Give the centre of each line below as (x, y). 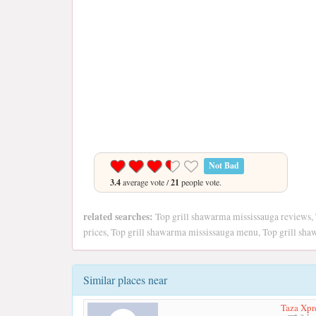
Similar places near (125, 279)
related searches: (118, 216)
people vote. (200, 182)
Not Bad (224, 166)
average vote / (146, 182)
